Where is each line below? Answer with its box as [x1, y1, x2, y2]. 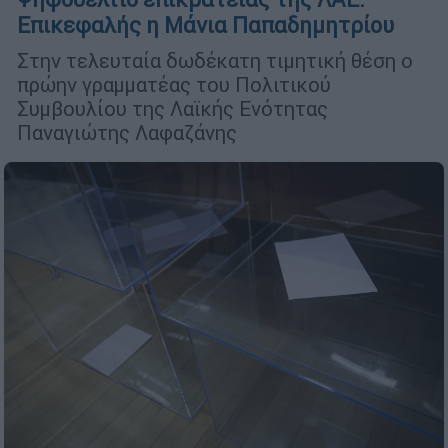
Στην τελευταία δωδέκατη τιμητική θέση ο [17, 48, 413, 74]
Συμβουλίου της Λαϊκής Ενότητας [17, 96, 328, 122]
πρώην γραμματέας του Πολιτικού [17, 72, 331, 98]
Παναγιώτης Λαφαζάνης [17, 120, 237, 146]
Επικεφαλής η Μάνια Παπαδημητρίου [17, 12, 394, 40]
